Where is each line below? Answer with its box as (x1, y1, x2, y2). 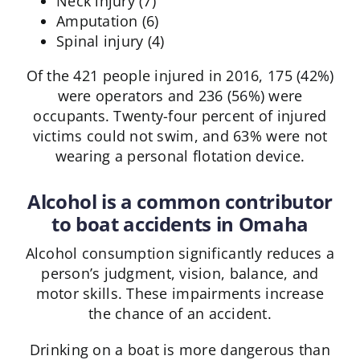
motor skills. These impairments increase (35, 284, 325, 304)
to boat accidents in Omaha (51, 211, 309, 238)
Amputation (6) (55, 11, 159, 31)
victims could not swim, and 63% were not (32, 126, 328, 146)
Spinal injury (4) (55, 31, 165, 51)
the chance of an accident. (88, 304, 272, 324)
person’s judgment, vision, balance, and (41, 264, 319, 284)
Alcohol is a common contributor (27, 188, 333, 215)
